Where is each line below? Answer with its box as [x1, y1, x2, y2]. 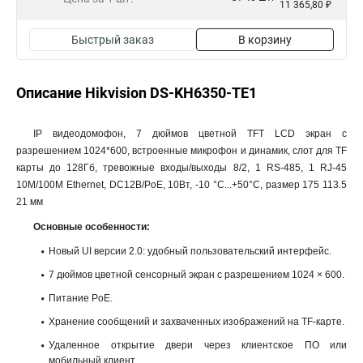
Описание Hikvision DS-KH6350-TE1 [16, 84, 257, 101]
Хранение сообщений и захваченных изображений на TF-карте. [49, 316, 344, 327]
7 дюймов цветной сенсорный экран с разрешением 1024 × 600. [49, 269, 344, 280]
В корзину [238, 33, 292, 46]
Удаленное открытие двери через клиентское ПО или [49, 340, 347, 351]
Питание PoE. [49, 293, 113, 304]
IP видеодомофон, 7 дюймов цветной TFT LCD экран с [33, 128, 347, 139]
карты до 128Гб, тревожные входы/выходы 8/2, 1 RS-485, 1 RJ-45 [16, 162, 347, 173]
